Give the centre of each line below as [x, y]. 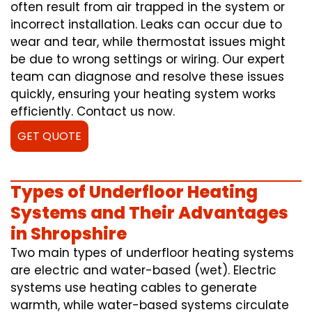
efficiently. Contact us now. [93, 112]
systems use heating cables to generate [134, 288]
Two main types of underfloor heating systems [152, 253]
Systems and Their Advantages [149, 213]
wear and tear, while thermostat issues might [148, 42]
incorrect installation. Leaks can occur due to [146, 25]
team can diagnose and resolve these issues [147, 77]
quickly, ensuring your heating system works [143, 94]
